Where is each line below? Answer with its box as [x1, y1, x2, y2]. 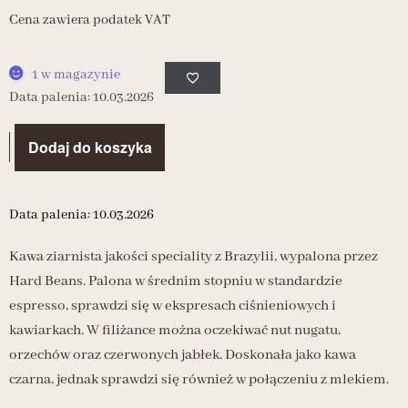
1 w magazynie [31, 66, 120, 83]
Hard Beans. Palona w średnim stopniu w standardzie [9, 271, 342, 291]
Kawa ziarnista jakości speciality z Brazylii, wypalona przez [9, 247, 378, 266]
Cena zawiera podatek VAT [9, 11, 170, 28]
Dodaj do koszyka [27, 137, 152, 158]
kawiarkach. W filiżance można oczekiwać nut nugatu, [9, 321, 341, 340]
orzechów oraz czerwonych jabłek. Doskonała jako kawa [9, 345, 356, 364]
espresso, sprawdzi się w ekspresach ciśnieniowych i [9, 296, 336, 315]
